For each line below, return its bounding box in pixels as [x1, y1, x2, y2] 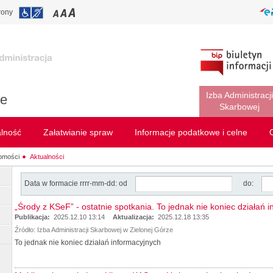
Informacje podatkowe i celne [135, 127, 247, 137]
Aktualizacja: [113, 213, 156, 221]
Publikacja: [15, 213, 52, 221]
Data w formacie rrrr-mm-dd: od [24, 179, 129, 188]
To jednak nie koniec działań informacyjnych [15, 238, 161, 247]
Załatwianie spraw [43, 127, 113, 137]
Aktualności [30, 152, 65, 160]
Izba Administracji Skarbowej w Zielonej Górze [37, 226, 173, 233]
